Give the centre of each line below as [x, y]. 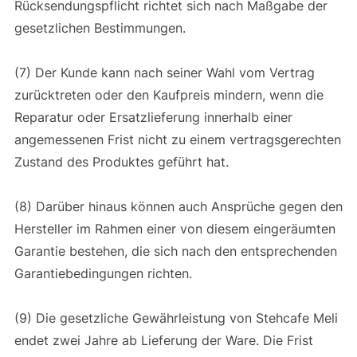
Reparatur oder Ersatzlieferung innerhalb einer [153, 117]
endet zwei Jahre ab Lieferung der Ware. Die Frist [163, 340]
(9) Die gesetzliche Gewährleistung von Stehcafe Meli [176, 318]
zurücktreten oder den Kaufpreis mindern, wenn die [169, 94]
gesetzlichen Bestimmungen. [102, 27]
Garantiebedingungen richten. [105, 273]
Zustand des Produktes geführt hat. [123, 161]
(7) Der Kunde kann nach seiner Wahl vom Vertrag [164, 72]
